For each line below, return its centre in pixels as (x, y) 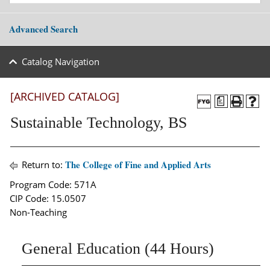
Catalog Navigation (60, 61)
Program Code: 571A (53, 184)
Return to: (42, 165)
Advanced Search (43, 29)
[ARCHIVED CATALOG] (65, 96)
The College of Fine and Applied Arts (138, 165)
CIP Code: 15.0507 (48, 198)
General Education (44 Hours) (118, 249)
